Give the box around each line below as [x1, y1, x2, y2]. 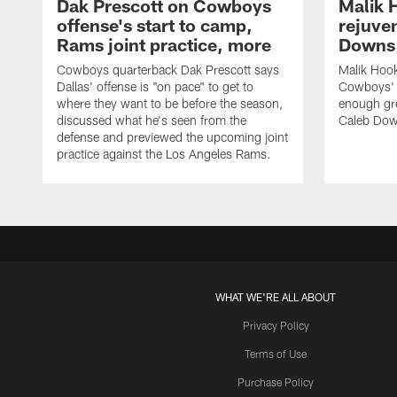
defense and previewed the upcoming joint [57, 129, 288, 145]
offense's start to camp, [57, 14, 253, 36]
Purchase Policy [237, 376, 314, 389]
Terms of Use [245, 347, 307, 361]
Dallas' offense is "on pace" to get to [57, 79, 253, 95]
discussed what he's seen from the [57, 113, 246, 128]
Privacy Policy [242, 319, 309, 332]
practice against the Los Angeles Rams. [57, 146, 271, 162]
